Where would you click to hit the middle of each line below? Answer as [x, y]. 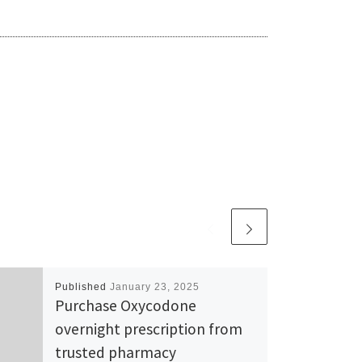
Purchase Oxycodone [125, 305]
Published [82, 286]
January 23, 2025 [154, 286]
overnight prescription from [148, 328]
